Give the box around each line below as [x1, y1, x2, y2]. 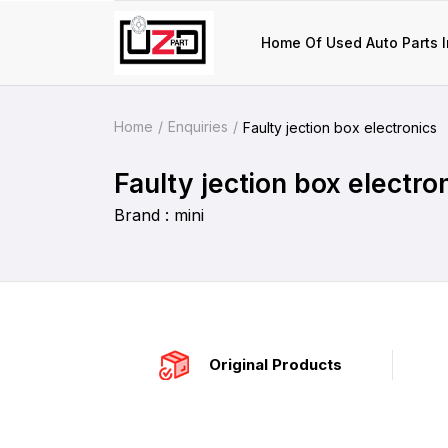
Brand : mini [114, 205, 204, 225]
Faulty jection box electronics [243, 118, 437, 136]
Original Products [209, 355, 342, 374]
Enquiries [168, 118, 228, 135]
